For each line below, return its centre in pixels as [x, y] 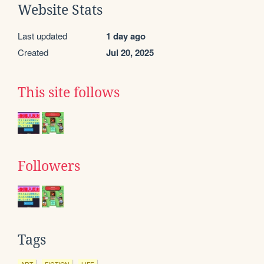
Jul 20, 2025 [130, 52]
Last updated [42, 35]
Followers [49, 166]
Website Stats [60, 10]
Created [33, 52]
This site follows [69, 92]
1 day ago [126, 36]
